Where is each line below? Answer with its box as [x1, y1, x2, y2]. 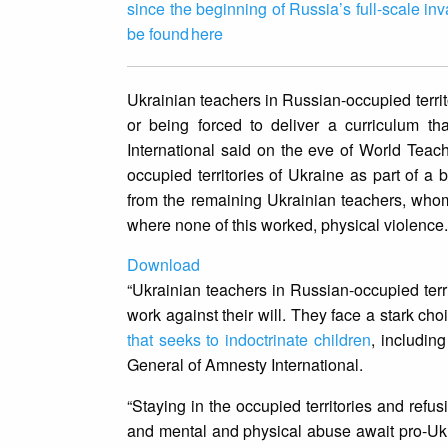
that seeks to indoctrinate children [126, 328, 371, 352]
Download [126, 253, 200, 277]
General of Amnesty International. [126, 353, 367, 377]
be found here [126, 22, 223, 46]
